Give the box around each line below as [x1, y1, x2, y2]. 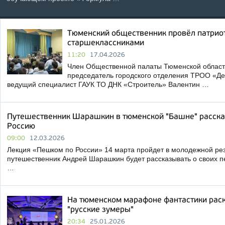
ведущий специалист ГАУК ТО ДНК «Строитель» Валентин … [7, 80, 209, 88]
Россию [7, 123, 35, 131]
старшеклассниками [67, 39, 144, 47]
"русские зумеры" [67, 206, 134, 214]
